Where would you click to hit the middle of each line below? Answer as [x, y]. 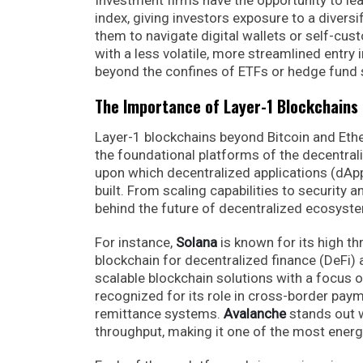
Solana [198, 242]
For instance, [135, 242]
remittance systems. [159, 313]
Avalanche [255, 313]
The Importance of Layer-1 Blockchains [226, 106]
